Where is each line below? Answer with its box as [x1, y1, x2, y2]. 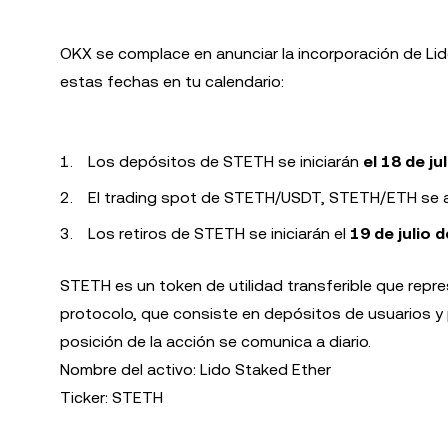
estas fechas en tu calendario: [60, 72, 284, 91]
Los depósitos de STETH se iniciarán [88, 152, 363, 171]
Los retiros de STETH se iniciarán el [88, 224, 350, 243]
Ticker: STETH [60, 388, 163, 407]
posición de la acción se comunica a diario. [60, 332, 371, 351]
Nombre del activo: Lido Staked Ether [60, 360, 331, 379]
